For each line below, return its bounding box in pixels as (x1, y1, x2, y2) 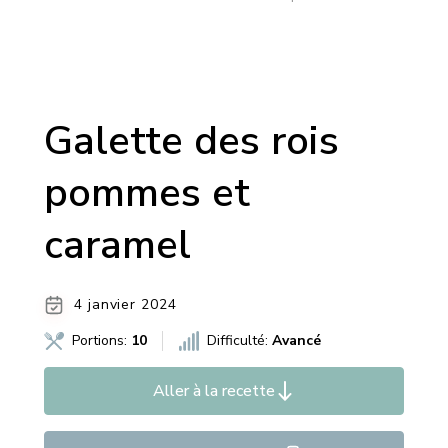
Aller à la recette (153, 380, 275, 403)
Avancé (272, 331, 321, 351)
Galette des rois (44, 114, 339, 169)
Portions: (72, 331, 131, 351)
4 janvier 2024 (74, 295, 177, 315)
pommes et (44, 166, 250, 221)
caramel (44, 218, 191, 273)
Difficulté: (207, 331, 272, 351)
